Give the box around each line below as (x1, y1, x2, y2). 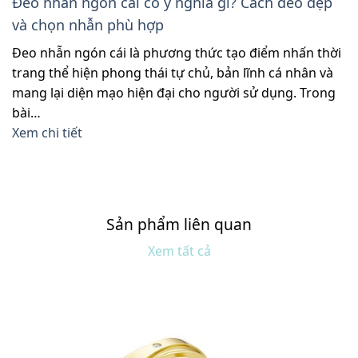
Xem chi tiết (12, 123, 82, 141)
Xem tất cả (147, 242, 211, 261)
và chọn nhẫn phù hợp (12, 14, 164, 34)
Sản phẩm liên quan (106, 213, 252, 235)
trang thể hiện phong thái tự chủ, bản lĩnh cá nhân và (12, 63, 333, 82)
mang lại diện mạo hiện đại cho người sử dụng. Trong (12, 83, 336, 101)
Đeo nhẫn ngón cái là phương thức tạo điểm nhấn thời (12, 43, 341, 62)
